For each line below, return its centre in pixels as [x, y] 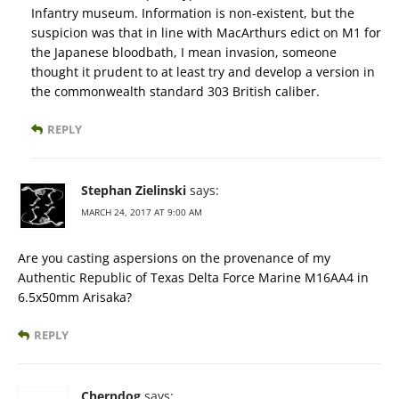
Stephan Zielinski [134, 191]
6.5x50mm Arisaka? [75, 297]
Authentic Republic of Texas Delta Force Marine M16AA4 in [193, 278]
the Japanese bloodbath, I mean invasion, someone [184, 53]
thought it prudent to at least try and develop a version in [203, 72]
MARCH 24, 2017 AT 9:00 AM [142, 212]
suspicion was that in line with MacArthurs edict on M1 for [206, 33]
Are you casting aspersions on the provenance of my [174, 258]
